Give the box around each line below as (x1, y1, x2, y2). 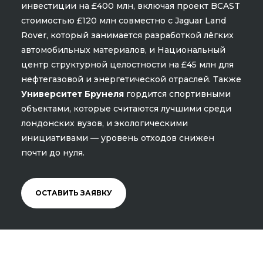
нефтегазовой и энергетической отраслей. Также (21, 73, 241, 85)
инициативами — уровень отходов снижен (21, 132, 214, 143)
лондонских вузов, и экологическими (21, 117, 188, 129)
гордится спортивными (123, 88, 231, 99)
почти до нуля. (21, 147, 85, 158)
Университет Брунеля (21, 88, 124, 99)
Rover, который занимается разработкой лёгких (21, 29, 234, 41)
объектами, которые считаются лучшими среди (21, 103, 231, 114)
